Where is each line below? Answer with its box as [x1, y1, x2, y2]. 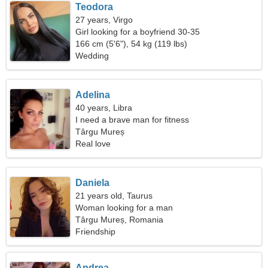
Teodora [75, 2, 114, 12]
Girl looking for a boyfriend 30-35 [75, 27, 200, 36]
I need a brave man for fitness [75, 115, 190, 124]
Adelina [75, 90, 111, 100]
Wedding [75, 51, 109, 60]
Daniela [75, 178, 110, 188]
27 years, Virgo [75, 15, 133, 25]
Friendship [75, 227, 116, 236]
